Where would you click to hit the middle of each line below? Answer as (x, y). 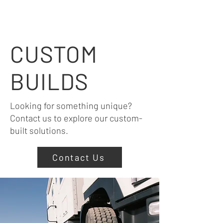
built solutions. (39, 130)
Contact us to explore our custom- (76, 118)
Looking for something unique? (71, 106)
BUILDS (49, 81)
